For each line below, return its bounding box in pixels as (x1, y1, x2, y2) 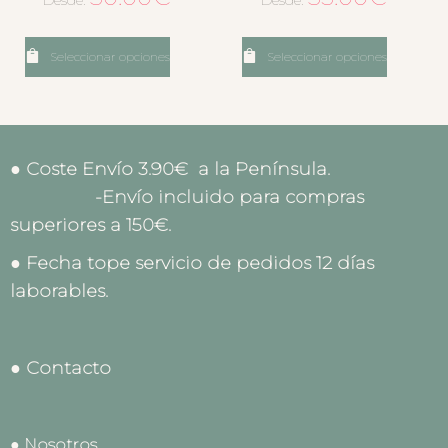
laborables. (10, 280, 113, 303)
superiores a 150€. (10, 214, 171, 237)
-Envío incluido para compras (10, 186, 364, 209)
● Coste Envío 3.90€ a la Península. (10, 158, 415, 181)
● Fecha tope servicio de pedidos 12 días (10, 252, 374, 275)
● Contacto (10, 357, 111, 380)
